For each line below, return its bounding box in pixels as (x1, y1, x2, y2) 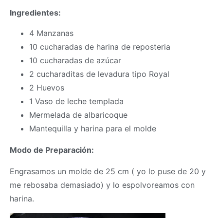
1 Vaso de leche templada (29, 96, 124, 107)
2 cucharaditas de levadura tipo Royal (29, 69, 169, 79)
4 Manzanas (29, 28, 73, 38)
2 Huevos (29, 83, 64, 93)
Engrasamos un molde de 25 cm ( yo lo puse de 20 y (10, 166, 206, 177)
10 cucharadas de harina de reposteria (29, 42, 170, 52)
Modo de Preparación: (10, 145, 94, 155)
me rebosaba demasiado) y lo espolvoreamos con (10, 180, 195, 190)
